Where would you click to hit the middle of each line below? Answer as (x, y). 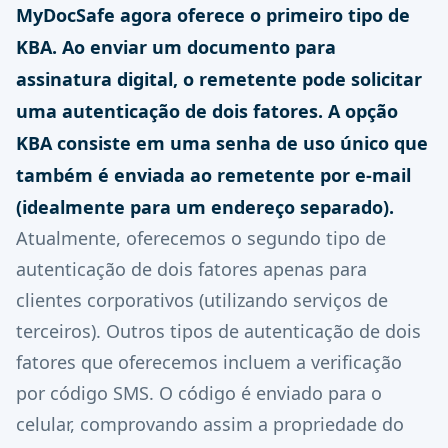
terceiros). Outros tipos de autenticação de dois (218, 331)
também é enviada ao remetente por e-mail (213, 175)
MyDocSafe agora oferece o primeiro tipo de (213, 15)
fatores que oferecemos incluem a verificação (209, 362)
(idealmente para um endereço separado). (205, 207)
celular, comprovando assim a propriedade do (210, 424)
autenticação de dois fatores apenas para (191, 269)
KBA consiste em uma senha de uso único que (222, 143)
